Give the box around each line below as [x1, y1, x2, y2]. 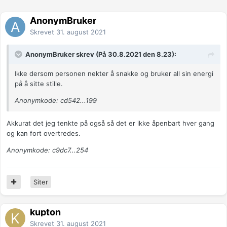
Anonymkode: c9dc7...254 [7, 146, 88, 155]
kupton [30, 207, 61, 218]
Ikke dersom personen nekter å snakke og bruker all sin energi [15, 69, 213, 78]
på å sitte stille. [15, 80, 65, 88]
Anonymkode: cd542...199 [15, 96, 97, 105]
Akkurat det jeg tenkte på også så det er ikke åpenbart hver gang [7, 119, 214, 128]
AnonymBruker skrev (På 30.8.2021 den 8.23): [25, 50, 176, 59]
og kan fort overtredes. [7, 129, 81, 138]
